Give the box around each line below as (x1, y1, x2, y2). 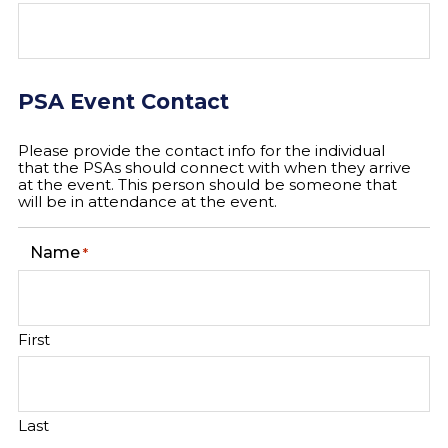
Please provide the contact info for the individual (18, 141, 385, 160)
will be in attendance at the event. (18, 192, 277, 211)
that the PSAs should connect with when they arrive (18, 158, 411, 177)
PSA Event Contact (18, 89, 229, 114)
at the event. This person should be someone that (18, 175, 397, 194)
